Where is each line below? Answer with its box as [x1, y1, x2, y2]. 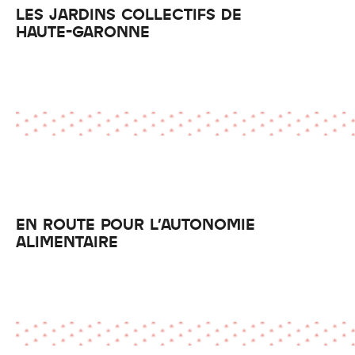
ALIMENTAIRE [16, 232, 118, 250]
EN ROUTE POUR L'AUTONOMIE [16, 215, 255, 232]
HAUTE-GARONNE [16, 22, 150, 40]
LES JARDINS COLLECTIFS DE [16, 5, 242, 22]
